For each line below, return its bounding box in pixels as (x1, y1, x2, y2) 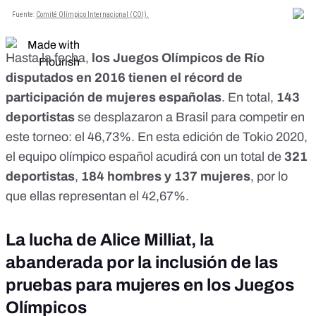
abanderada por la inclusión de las (6, 253, 278, 272)
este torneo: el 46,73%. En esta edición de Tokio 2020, (6, 130, 308, 145)
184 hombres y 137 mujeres (81, 169, 250, 184)
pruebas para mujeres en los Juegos (6, 276, 294, 295)
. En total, (221, 90, 276, 105)
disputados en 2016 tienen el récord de (6, 71, 243, 85)
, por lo (250, 169, 288, 184)
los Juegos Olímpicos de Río (92, 51, 265, 66)
